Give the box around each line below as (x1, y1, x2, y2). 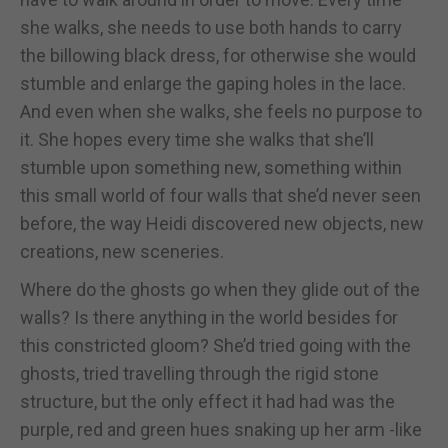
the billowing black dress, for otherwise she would (20, 44, 416, 66)
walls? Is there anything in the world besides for (20, 306, 398, 328)
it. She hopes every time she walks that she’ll (20, 128, 374, 150)
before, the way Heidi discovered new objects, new (20, 212, 424, 234)
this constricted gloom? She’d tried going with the (20, 334, 411, 356)
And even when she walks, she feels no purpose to (20, 100, 422, 122)
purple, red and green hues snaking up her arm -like (20, 418, 422, 440)
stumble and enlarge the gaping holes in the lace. (20, 72, 406, 94)
